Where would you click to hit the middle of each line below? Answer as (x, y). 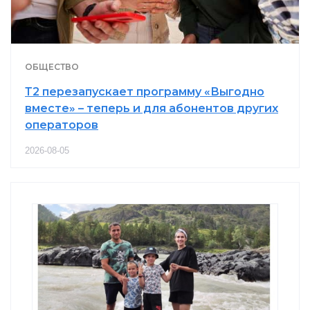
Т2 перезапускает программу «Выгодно (145, 91)
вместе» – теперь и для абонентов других (152, 108)
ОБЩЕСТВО (52, 66)
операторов (62, 125)
